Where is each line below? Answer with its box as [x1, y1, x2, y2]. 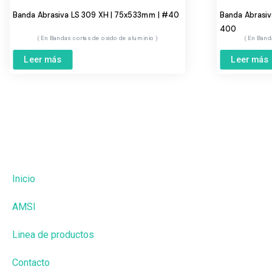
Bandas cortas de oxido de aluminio [49, 34, 156, 42]
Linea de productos [12, 229, 94, 240]
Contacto [12, 257, 50, 268]
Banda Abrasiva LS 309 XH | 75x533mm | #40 [13, 10, 180, 20]
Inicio [12, 173, 35, 185]
